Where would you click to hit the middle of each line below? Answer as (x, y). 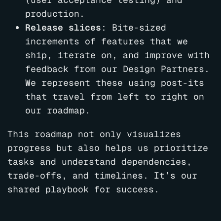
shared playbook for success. (83, 189)
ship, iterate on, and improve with (117, 55)
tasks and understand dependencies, (100, 162)
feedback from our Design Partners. (117, 69)
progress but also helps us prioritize (108, 148)
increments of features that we (107, 41)
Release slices (63, 28)
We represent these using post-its (115, 83)
